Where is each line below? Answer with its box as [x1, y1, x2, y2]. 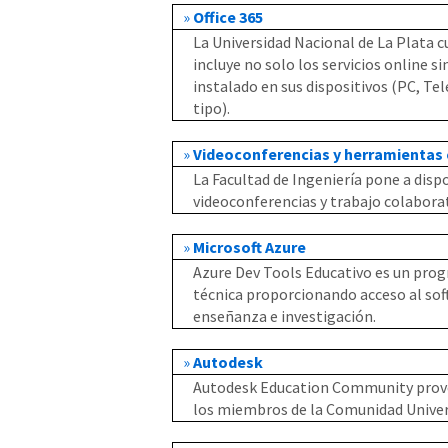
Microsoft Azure [193, 237, 306, 258]
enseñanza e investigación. [193, 306, 379, 327]
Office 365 [193, 7, 263, 28]
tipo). [193, 98, 230, 119]
